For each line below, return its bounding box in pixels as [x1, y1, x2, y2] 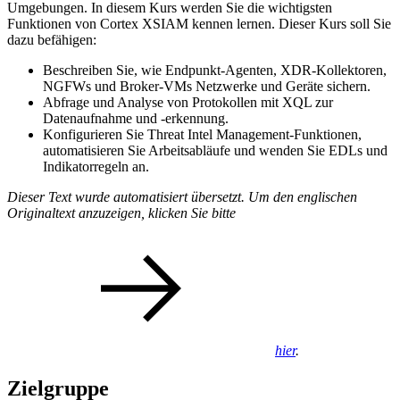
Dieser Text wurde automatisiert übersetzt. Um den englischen [7, 189, 357, 205]
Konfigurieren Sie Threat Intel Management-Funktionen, [43, 127, 362, 143]
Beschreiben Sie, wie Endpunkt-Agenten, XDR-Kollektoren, [43, 62, 387, 79]
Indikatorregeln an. [43, 159, 149, 175]
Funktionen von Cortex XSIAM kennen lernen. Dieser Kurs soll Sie [7, 16, 391, 32]
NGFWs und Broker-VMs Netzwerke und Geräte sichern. [43, 79, 371, 95]
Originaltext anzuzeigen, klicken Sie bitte [7, 205, 236, 221]
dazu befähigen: [7, 32, 96, 48]
